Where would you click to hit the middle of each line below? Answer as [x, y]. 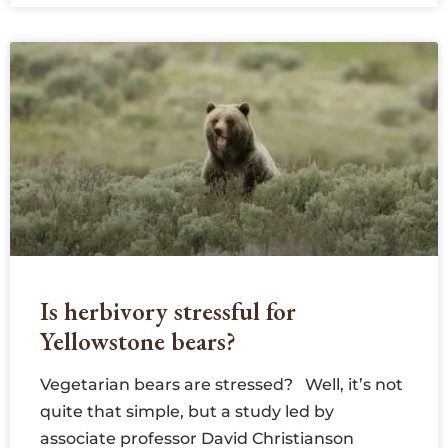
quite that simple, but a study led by [187, 412]
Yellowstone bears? [138, 341]
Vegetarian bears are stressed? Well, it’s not [221, 385]
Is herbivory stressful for [168, 311]
